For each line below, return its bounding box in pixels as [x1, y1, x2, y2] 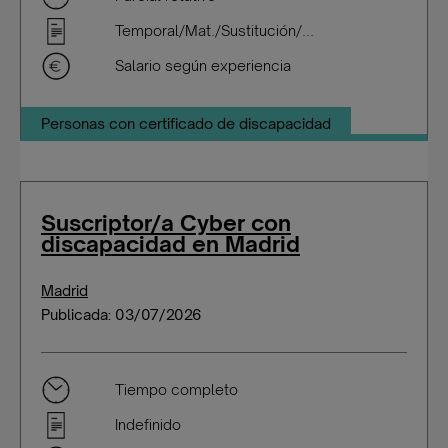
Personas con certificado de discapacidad [41, 115, 331, 132]
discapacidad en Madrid [41, 230, 300, 257]
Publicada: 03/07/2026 [41, 306, 201, 323]
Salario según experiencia [115, 57, 291, 74]
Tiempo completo [115, 381, 238, 398]
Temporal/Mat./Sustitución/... [115, 22, 314, 39]
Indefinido [115, 416, 181, 433]
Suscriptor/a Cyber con [41, 209, 291, 236]
